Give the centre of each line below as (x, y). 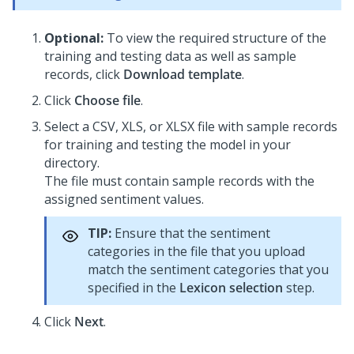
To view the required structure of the (217, 38)
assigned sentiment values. (124, 199)
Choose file (107, 100)
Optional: (75, 38)
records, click (84, 74)
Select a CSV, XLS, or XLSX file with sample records (191, 126)
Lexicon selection (231, 288)
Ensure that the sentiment (191, 233)
